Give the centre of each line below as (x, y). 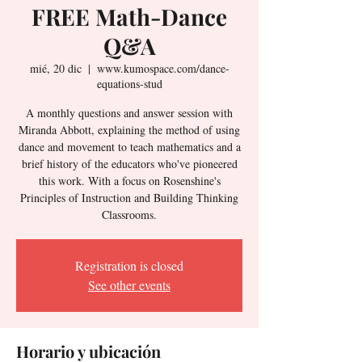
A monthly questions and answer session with (129, 113)
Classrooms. (129, 215)
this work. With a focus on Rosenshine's (129, 181)
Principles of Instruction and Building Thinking (129, 198)
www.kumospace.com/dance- (163, 68)
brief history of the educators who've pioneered (129, 164)
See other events (129, 285)
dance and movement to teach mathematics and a (129, 147)
